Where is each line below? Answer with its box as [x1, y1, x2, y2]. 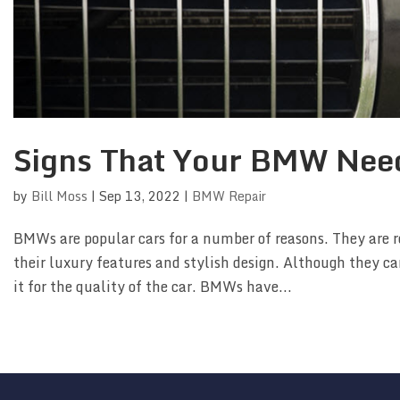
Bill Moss [31, 186, 87, 207]
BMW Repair [192, 186, 266, 207]
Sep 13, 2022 [99, 186, 180, 207]
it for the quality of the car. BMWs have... [13, 275, 292, 299]
